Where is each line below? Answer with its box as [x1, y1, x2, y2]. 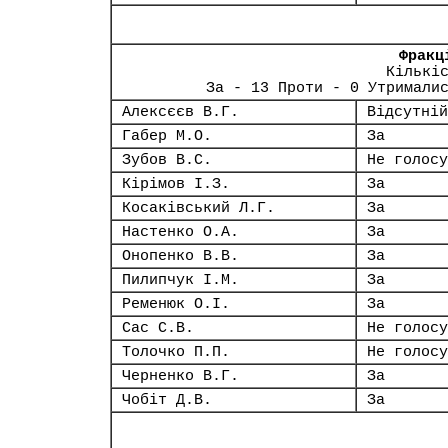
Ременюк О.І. [122, 296, 230, 312]
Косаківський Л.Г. [122, 200, 275, 216]
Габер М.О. [122, 128, 212, 144]
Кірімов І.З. [122, 176, 230, 192]
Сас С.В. [122, 320, 194, 336]
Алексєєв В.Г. [122, 104, 239, 120]
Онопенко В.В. [122, 248, 239, 264]
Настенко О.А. [122, 224, 239, 240]
